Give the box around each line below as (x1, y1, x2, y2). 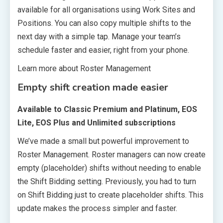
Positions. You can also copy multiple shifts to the (17, 18, 191, 28)
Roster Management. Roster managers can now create (17, 149, 206, 159)
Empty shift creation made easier (17, 80, 168, 94)
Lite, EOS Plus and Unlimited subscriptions (17, 117, 176, 127)
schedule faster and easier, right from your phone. (17, 45, 189, 55)
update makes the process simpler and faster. (17, 203, 177, 213)
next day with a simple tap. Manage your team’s (17, 31, 181, 41)
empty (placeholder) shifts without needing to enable (17, 163, 201, 173)
